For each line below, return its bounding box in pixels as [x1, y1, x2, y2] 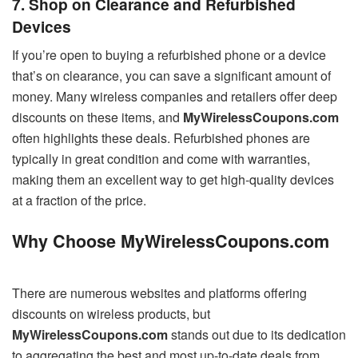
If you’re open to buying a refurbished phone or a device [12, 46, 326, 65]
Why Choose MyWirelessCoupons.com [12, 229, 329, 254]
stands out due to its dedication [168, 324, 346, 344]
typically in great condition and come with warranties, [12, 149, 310, 169]
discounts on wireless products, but [12, 304, 210, 323]
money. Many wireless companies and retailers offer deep [12, 87, 337, 106]
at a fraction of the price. [12, 191, 146, 210]
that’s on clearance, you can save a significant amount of [12, 66, 331, 86]
